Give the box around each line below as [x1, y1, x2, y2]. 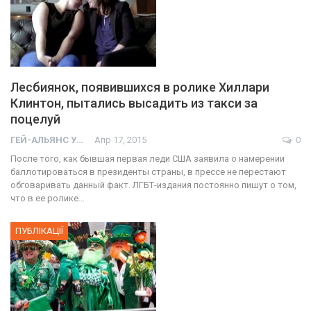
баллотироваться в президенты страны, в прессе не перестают [10, 167, 286, 178]
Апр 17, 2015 [94, 135, 146, 146]
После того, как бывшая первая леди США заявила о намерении [10, 153, 285, 165]
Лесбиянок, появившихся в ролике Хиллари [10, 80, 269, 95]
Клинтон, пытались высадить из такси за [10, 96, 258, 111]
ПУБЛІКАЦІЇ [15, 226, 63, 237]
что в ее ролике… [10, 193, 85, 204]
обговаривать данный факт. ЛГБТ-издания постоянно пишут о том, [10, 180, 296, 191]
